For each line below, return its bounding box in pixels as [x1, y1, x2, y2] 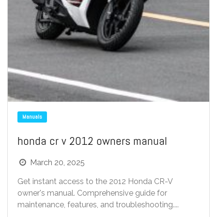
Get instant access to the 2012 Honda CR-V [17, 177, 173, 186]
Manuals [22, 113, 42, 121]
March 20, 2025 [30, 158, 85, 167]
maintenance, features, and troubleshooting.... [17, 200, 179, 209]
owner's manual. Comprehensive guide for [17, 188, 167, 198]
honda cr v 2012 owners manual [17, 133, 167, 148]
